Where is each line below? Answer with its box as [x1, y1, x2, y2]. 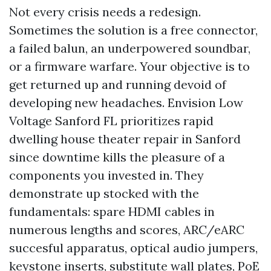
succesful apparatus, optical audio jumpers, [9, 240, 258, 255]
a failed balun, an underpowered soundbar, [9, 41, 250, 56]
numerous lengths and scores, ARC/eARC [9, 222, 244, 237]
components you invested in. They [9, 168, 204, 183]
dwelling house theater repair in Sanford [9, 131, 241, 146]
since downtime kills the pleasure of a [9, 149, 225, 165]
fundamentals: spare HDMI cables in [9, 204, 215, 219]
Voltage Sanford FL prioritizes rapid [9, 113, 214, 128]
